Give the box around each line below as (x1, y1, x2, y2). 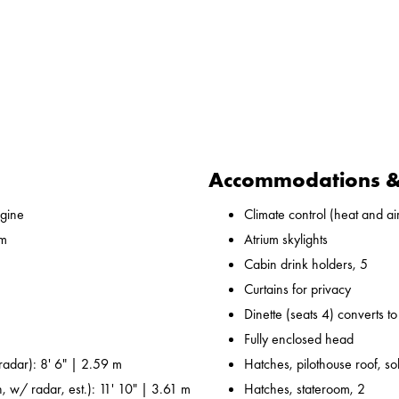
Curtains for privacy (244, 280, 351, 299)
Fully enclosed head (244, 330, 354, 349)
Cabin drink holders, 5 (244, 255, 368, 274)
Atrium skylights (244, 230, 328, 249)
